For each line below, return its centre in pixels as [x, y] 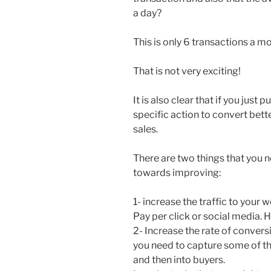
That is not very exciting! [187, 71]
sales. [145, 129]
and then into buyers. [179, 260]
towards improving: [177, 172]
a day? [147, 13]
